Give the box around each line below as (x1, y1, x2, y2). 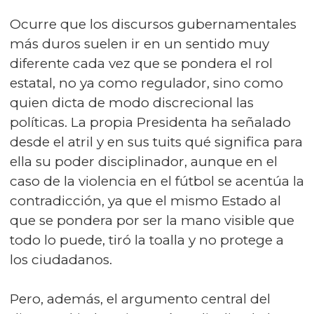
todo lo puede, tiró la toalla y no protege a (10, 232, 284, 248)
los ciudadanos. (10, 252, 112, 268)
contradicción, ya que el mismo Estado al (10, 193, 281, 209)
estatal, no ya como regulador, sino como (10, 75, 283, 91)
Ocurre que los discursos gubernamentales (10, 16, 296, 32)
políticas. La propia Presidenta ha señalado (10, 114, 291, 130)
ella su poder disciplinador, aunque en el (10, 153, 278, 170)
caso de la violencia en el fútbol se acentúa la (10, 173, 304, 189)
